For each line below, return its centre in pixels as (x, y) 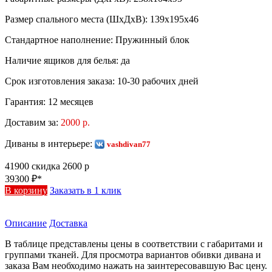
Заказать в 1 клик (86, 190)
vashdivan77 (129, 144)
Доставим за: (33, 122)
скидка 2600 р (60, 166)
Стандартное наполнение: (60, 40)
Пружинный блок (152, 40)
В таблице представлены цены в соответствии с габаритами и (134, 244)
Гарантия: (26, 102)
